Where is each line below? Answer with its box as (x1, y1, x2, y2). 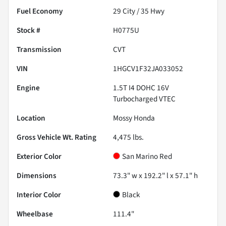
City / (121, 5, 141, 17)
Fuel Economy (17, 5, 63, 17)
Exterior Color (17, 150, 62, 162)
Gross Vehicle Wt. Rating (17, 131, 96, 143)
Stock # (17, 24, 40, 36)
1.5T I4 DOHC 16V (113, 82, 169, 93)
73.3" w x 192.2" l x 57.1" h (113, 169, 198, 181)
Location (17, 112, 45, 124)
